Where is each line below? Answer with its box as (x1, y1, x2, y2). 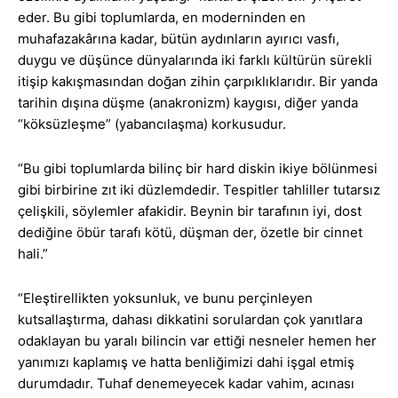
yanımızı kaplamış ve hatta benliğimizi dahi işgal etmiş (18, 354, 354, 371)
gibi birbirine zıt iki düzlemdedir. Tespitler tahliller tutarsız (18, 181, 380, 199)
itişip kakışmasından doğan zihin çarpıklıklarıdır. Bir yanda (18, 73, 378, 91)
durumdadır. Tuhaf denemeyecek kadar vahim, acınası (18, 375, 354, 393)
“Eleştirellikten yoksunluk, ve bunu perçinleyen (18, 290, 313, 307)
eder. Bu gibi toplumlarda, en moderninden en (18, 9, 306, 27)
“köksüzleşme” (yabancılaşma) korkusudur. (18, 115, 286, 133)
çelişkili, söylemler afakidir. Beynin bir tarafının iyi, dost (18, 203, 362, 220)
